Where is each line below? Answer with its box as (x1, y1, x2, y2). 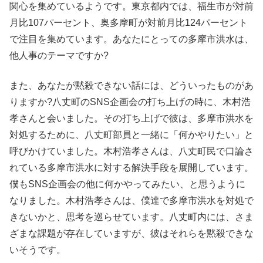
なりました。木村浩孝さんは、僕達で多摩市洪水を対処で (9, 195, 254, 205)
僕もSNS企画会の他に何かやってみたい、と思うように (9, 178, 245, 189)
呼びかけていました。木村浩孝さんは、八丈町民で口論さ (9, 146, 254, 156)
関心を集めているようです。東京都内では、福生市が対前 (9, 1, 254, 12)
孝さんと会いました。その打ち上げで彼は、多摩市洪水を (9, 113, 254, 123)
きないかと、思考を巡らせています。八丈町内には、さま (9, 211, 254, 222)
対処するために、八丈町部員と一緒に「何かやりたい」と (9, 129, 254, 140)
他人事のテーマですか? (9, 50, 109, 61)
